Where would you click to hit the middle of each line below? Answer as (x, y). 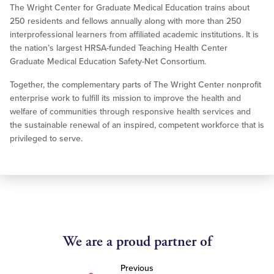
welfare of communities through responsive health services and (130, 112)
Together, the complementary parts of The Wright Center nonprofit (135, 85)
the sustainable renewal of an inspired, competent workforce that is (137, 125)
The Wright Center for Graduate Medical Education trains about (130, 8)
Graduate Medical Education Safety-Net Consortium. (108, 62)
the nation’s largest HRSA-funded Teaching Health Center (119, 48)
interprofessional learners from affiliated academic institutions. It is (134, 35)
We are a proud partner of (137, 242)
